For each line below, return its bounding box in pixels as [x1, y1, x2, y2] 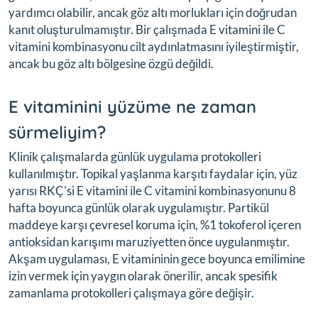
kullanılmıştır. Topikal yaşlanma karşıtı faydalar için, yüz [9, 165, 297, 181]
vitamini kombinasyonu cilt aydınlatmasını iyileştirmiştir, [9, 38, 299, 54]
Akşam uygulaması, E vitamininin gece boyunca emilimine [9, 251, 305, 266]
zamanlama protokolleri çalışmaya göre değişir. [9, 285, 254, 300]
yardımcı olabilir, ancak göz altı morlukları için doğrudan [9, 4, 297, 20]
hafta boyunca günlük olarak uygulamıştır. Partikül [9, 199, 269, 215]
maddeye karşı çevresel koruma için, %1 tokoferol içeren [9, 216, 301, 232]
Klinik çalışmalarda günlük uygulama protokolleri [9, 148, 261, 164]
